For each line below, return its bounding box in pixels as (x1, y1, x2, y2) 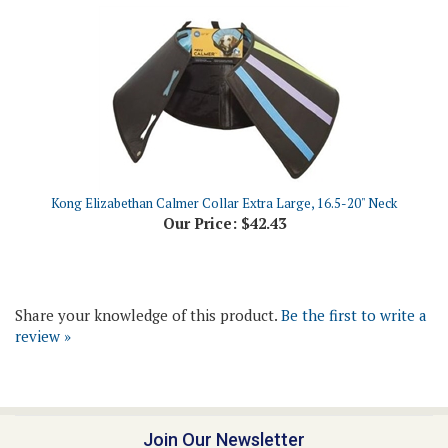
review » (15, 295, 71, 315)
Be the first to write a (281, 274, 427, 294)
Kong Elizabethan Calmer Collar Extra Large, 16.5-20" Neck (51, 163, 397, 181)
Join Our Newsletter (143, 398, 305, 419)
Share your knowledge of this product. (15, 274, 281, 294)
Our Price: (162, 182, 237, 202)
